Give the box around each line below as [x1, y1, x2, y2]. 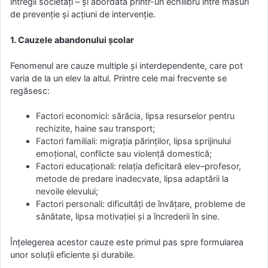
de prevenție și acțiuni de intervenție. [10, 9, 156, 20]
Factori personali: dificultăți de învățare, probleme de [36, 199, 246, 209]
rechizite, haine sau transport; [36, 123, 156, 134]
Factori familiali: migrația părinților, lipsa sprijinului [36, 136, 232, 147]
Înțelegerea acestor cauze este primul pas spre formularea [10, 236, 243, 247]
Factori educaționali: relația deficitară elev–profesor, [36, 161, 242, 172]
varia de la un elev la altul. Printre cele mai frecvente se [10, 72, 227, 83]
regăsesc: [10, 85, 50, 96]
